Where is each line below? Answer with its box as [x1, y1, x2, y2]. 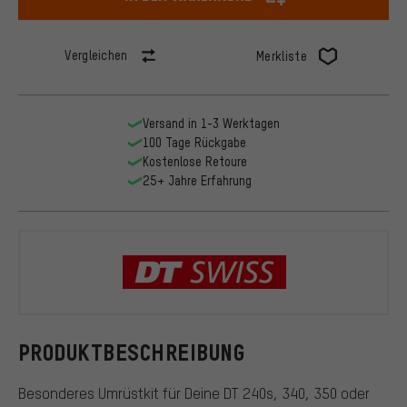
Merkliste [256, 48, 307, 65]
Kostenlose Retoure [142, 154, 247, 170]
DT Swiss [284, 269, 371, 303]
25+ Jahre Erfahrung [142, 173, 252, 189]
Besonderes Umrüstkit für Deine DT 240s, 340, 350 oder [18, 382, 370, 402]
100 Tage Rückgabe [142, 134, 246, 151]
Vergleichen [65, 47, 128, 64]
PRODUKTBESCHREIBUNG [18, 340, 245, 365]
